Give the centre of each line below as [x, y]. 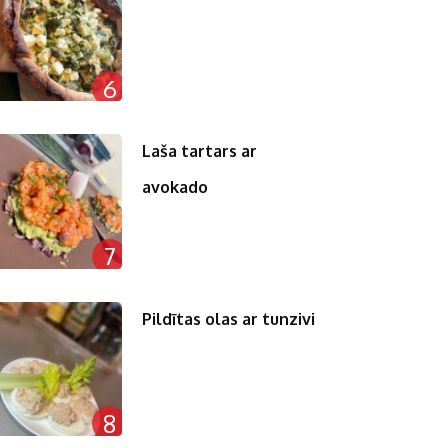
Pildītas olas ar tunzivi [229, 318]
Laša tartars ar [200, 151]
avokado [175, 187]
